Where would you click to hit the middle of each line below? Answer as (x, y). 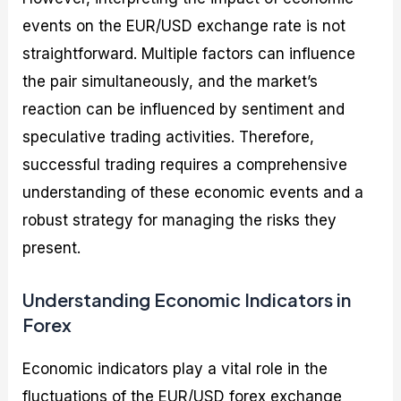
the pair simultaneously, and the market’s (171, 82)
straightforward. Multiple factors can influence (189, 54)
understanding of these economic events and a (193, 193)
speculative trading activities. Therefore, (169, 137)
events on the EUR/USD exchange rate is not (184, 26)
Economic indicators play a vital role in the (175, 368)
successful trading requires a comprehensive (185, 165)
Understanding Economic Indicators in (187, 299)
